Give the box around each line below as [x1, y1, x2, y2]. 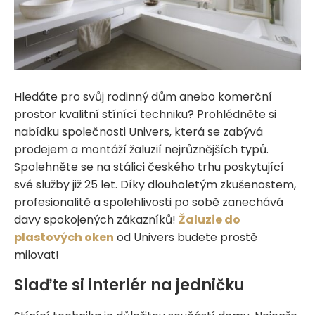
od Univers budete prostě [114, 229, 257, 245]
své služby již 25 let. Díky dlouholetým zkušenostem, [14, 176, 296, 193]
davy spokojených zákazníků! [14, 211, 179, 228]
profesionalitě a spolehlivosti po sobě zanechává [14, 193, 283, 210]
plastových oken [14, 229, 114, 245]
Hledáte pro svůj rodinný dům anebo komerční [14, 88, 272, 105]
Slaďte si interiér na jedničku [14, 274, 245, 296]
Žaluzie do [179, 211, 240, 228]
